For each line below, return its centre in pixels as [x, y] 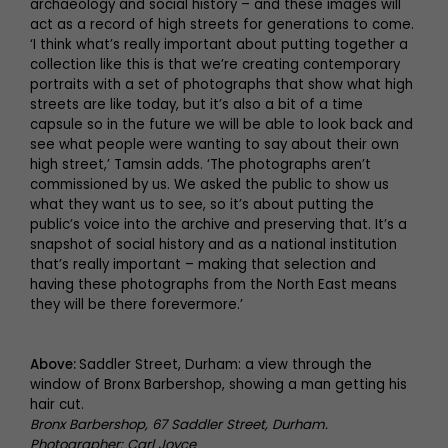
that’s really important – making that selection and [203, 264]
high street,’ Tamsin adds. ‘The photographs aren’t [200, 164]
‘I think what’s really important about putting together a [219, 44]
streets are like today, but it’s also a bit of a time [196, 104]
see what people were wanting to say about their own [214, 144]
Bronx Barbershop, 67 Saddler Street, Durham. [179, 424]
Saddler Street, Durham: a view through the [225, 364]
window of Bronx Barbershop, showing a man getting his [218, 384]
